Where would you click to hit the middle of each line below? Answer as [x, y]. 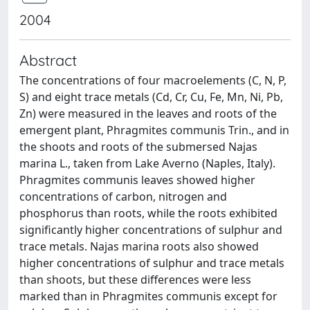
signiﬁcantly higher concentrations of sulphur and [151, 230]
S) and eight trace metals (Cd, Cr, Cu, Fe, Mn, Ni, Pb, [151, 97]
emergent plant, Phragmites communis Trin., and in [154, 130]
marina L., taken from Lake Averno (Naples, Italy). [147, 163]
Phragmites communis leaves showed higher [137, 180]
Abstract [48, 60]
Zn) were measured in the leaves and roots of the [148, 113]
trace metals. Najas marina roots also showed [139, 246]
